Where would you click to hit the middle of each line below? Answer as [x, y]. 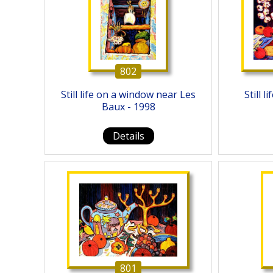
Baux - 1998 [128, 107]
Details [128, 136]
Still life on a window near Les [128, 95]
